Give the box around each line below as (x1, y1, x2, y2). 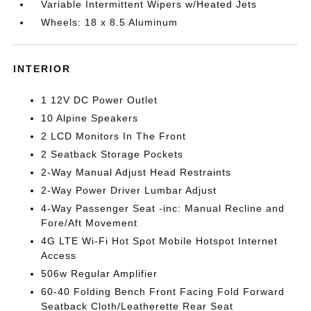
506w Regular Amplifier (41, 268, 158, 279)
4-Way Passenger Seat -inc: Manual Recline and (41, 203, 285, 214)
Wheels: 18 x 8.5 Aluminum (41, 17, 178, 28)
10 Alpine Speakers (41, 112, 139, 124)
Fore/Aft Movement (41, 217, 138, 228)
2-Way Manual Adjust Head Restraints (41, 167, 232, 178)
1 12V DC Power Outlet (41, 94, 158, 106)
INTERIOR (13, 63, 72, 74)
